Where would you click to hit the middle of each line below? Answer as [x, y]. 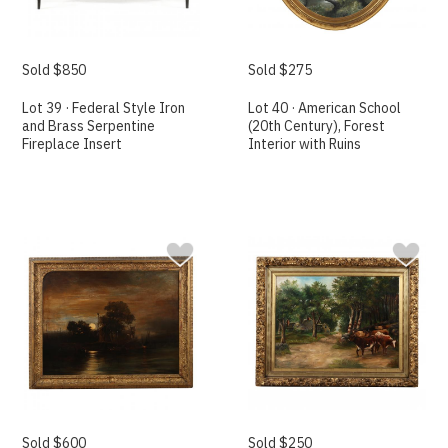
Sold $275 [280, 69]
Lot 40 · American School [325, 107]
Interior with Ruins [305, 143]
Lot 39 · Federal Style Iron [104, 107]
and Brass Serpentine [89, 125]
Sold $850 [54, 69]
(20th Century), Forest [317, 125]
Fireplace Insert [72, 143]
